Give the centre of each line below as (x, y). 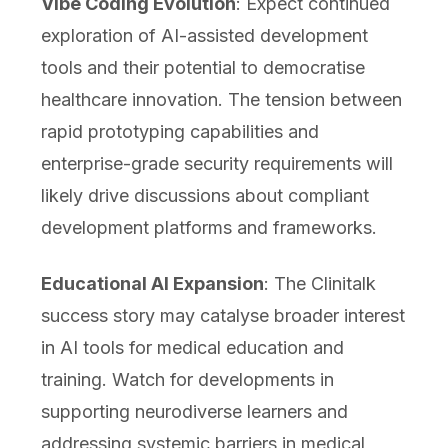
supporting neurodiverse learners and (194, 412)
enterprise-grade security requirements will (216, 164)
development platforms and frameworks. (208, 228)
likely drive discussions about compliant (204, 196)
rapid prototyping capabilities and (179, 132)
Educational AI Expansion (152, 284)
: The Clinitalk (319, 284)
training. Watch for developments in (187, 380)
